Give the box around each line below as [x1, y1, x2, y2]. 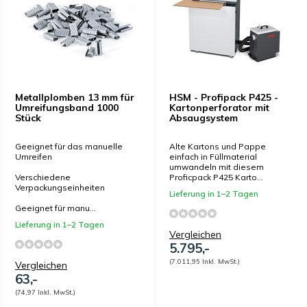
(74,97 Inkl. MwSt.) [15, 288, 75, 296]
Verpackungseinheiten [15, 182, 105, 193]
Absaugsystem [169, 112, 238, 124]
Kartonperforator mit [169, 101, 269, 114]
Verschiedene [15, 172, 71, 182]
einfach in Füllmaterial [169, 151, 257, 162]
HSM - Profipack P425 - [169, 91, 278, 103]
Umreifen [15, 151, 52, 162]
